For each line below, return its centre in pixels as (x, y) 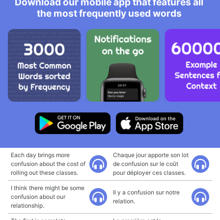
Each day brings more (40, 155)
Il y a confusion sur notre (146, 192)
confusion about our (38, 197)
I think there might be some (48, 188)
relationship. (27, 206)
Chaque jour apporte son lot (151, 155)
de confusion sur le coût (146, 164)
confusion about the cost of (48, 164)
